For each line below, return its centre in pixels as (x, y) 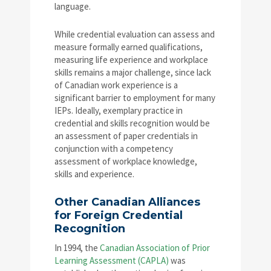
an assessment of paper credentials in (126, 135)
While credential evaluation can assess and (135, 34)
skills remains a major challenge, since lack (133, 72)
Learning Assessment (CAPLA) (112, 260)
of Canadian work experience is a (116, 85)
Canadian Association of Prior (155, 247)
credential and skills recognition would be (132, 123)
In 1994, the (77, 247)
